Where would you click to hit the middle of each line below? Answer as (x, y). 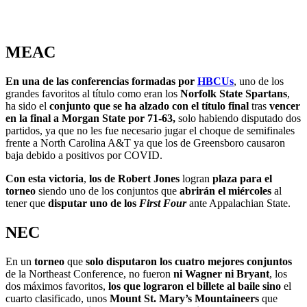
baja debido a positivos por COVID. (84, 155)
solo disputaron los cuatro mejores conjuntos (189, 261)
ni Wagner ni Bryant (221, 273)
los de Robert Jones (134, 178)
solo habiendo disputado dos (238, 118)
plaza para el (242, 178)
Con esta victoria (45, 178)
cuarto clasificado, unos (58, 298)
